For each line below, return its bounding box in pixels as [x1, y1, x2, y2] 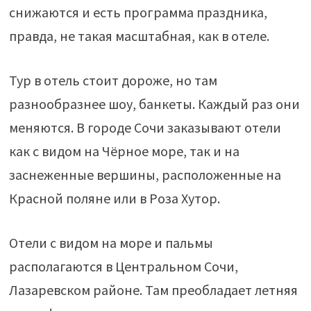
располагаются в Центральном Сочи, [8, 258, 238, 275]
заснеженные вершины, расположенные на [8, 166, 281, 183]
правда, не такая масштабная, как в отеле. [8, 27, 269, 44]
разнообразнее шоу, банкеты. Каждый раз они [8, 95, 300, 112]
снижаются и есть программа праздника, [8, 3, 267, 21]
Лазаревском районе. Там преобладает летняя [8, 281, 298, 299]
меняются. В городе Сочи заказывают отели [8, 119, 281, 136]
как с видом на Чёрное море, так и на [8, 142, 239, 160]
